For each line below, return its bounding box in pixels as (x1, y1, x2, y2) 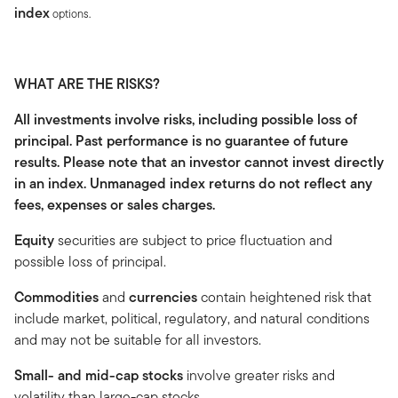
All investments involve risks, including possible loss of (14, 108, 357, 130)
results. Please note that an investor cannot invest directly (14, 151, 384, 172)
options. (50, 4, 91, 22)
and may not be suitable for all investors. (14, 329, 261, 350)
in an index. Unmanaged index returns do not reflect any (14, 172, 372, 194)
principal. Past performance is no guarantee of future (14, 130, 348, 151)
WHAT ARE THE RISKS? (14, 73, 160, 94)
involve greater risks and (183, 364, 335, 386)
